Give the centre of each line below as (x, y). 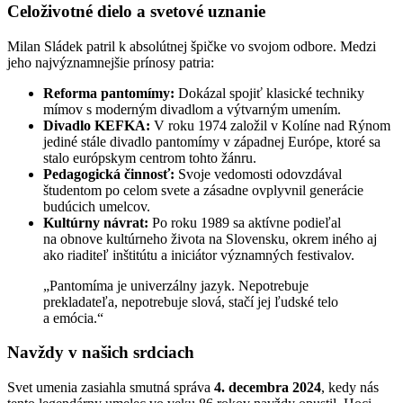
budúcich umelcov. (97, 206)
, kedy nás (350, 388)
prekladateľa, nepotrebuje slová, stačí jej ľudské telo (191, 301)
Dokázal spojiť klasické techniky (269, 93)
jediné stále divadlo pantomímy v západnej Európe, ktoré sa (212, 141)
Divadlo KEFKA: (97, 125)
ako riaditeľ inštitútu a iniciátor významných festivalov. (199, 255)
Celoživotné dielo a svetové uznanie (136, 12)
